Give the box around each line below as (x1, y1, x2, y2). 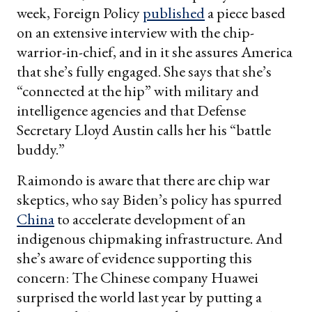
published (143, 2, 205, 23)
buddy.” (17, 139, 65, 159)
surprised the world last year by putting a (17, 286, 262, 307)
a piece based (205, 2, 286, 23)
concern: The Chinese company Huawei (17, 267, 258, 288)
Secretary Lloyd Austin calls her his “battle (17, 119, 271, 140)
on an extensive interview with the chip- (17, 22, 254, 42)
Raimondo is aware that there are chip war (17, 169, 270, 190)
